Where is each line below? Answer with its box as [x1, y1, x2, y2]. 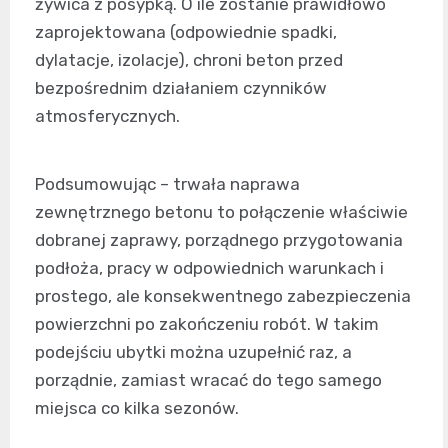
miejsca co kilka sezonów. [35, 398, 239, 419]
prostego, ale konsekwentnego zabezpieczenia [35, 286, 411, 307]
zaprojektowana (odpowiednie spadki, [35, 22, 337, 43]
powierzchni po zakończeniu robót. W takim [35, 314, 379, 335]
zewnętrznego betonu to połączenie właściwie [35, 202, 408, 223]
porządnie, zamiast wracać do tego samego [35, 370, 382, 391]
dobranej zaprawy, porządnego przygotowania [35, 230, 403, 251]
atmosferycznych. [35, 106, 180, 127]
